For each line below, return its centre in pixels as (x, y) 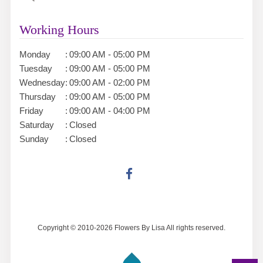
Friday (31, 110)
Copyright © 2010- (67, 227)
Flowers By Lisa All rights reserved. (169, 227)
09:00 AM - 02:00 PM (109, 82)
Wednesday (42, 82)
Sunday (34, 139)
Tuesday (36, 68)
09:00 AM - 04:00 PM (109, 110)
